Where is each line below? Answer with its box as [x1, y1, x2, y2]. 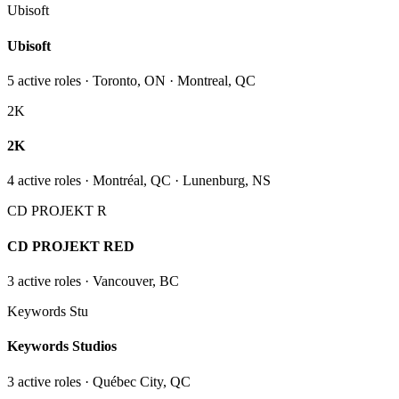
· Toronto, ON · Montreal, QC [81, 72, 256, 88]
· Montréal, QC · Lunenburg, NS [81, 173, 271, 189]
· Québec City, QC [81, 373, 191, 389]
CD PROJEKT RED [7, 238, 134, 254]
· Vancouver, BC [81, 273, 179, 289]
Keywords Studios [7, 338, 117, 354]
